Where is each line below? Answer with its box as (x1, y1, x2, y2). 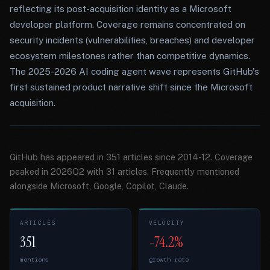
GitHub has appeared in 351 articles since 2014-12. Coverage (10, 152, 253, 162)
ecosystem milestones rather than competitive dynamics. (10, 51, 250, 61)
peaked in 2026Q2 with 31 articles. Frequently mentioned (10, 166, 239, 177)
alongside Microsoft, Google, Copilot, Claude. (10, 181, 189, 191)
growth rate (149, 256, 189, 263)
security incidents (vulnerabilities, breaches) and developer (10, 35, 255, 45)
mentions (20, 256, 49, 263)
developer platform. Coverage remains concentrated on (10, 19, 245, 30)
